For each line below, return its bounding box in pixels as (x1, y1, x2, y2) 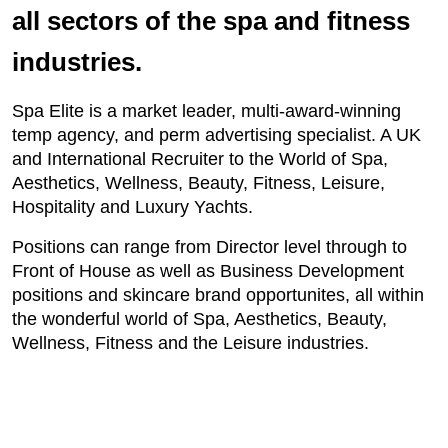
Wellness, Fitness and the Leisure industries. (12, 333, 369, 353)
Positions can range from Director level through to (12, 237, 407, 257)
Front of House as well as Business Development (12, 261, 404, 281)
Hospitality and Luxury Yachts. (12, 197, 253, 217)
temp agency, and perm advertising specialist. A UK (12, 125, 421, 145)
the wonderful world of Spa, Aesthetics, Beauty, (12, 309, 387, 329)
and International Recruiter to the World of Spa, (12, 149, 388, 169)
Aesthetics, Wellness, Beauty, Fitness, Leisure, (12, 173, 385, 193)
